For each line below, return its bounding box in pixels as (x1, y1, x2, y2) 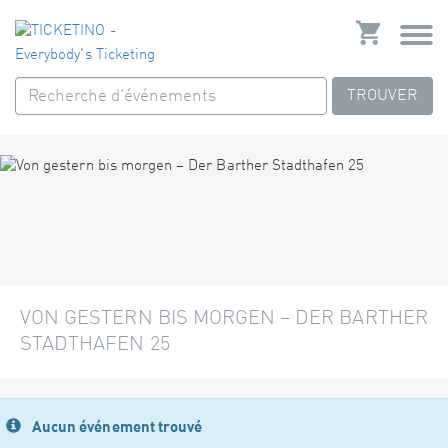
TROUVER (347, 88, 418, 104)
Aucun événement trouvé (32, 417, 203, 436)
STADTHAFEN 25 (20, 335, 170, 356)
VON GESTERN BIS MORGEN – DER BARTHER (20, 309, 428, 330)
